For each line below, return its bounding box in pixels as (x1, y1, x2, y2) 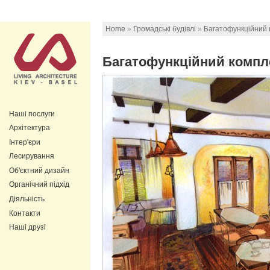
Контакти (9, 209, 40, 218)
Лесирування (9, 152, 54, 161)
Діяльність (9, 195, 45, 204)
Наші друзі (9, 223, 46, 232)
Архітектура (9, 124, 50, 133)
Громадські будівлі (133, 25, 196, 33)
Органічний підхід (9, 180, 69, 189)
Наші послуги (9, 109, 55, 118)
